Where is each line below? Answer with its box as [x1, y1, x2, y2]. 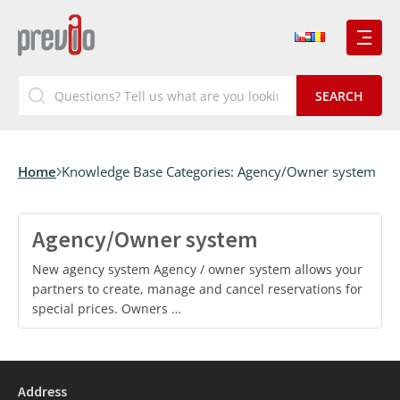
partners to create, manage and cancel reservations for [32, 280, 362, 297]
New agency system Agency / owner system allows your [32, 261, 362, 278]
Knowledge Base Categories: [62, 162, 237, 180]
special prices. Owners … [32, 300, 181, 317]
